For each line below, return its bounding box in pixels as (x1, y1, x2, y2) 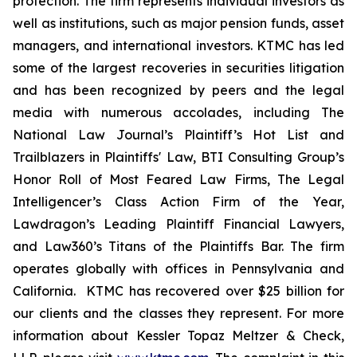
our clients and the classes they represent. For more (13, 305, 344, 321)
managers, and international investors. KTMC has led (13, 37, 344, 53)
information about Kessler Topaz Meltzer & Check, (13, 328, 344, 343)
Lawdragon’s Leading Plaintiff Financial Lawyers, (13, 216, 344, 232)
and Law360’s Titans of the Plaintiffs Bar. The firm (13, 238, 344, 254)
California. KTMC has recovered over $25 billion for (13, 283, 344, 299)
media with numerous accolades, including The (13, 104, 344, 120)
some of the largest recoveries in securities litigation (13, 60, 344, 76)
